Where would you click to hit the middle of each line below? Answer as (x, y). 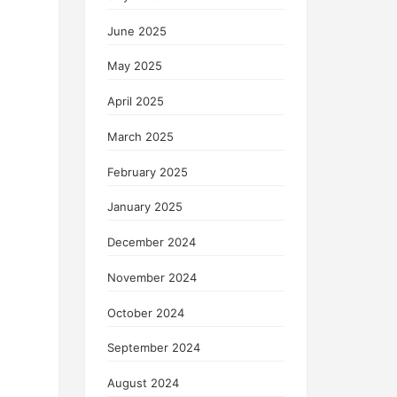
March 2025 (140, 136)
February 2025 (148, 171)
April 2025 (136, 101)
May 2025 (135, 66)
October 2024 (146, 312)
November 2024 (152, 277)
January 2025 (145, 207)
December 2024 (152, 242)
